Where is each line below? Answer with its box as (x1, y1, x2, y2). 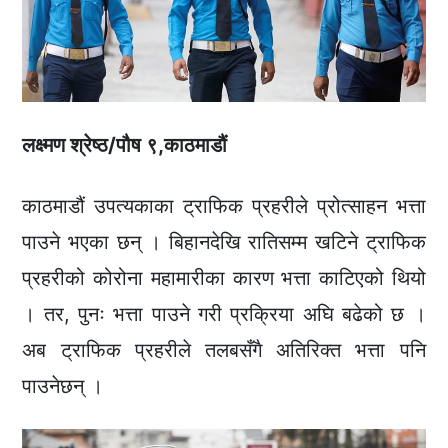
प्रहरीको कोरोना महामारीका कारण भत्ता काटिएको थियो (22, 266, 426, 291)
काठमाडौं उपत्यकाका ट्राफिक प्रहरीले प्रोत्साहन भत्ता (22, 194, 426, 219)
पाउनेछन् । (22, 374, 104, 399)
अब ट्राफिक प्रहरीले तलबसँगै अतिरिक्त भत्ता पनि (22, 338, 426, 363)
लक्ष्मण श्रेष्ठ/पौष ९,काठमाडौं (22, 133, 233, 158)
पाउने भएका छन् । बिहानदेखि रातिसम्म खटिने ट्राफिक (22, 230, 426, 255)
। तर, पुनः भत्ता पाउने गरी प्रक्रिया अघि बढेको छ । (22, 302, 426, 327)
